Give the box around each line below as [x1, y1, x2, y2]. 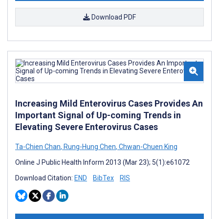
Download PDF [90, 13, 136, 21]
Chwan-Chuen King [117, 143, 177, 151]
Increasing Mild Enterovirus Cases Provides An [15, 98, 203, 109]
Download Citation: [15, 174, 74, 182]
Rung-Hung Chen [62, 143, 116, 151]
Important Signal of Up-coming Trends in [15, 110, 181, 120]
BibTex [93, 174, 114, 182]
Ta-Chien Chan [15, 143, 61, 151]
